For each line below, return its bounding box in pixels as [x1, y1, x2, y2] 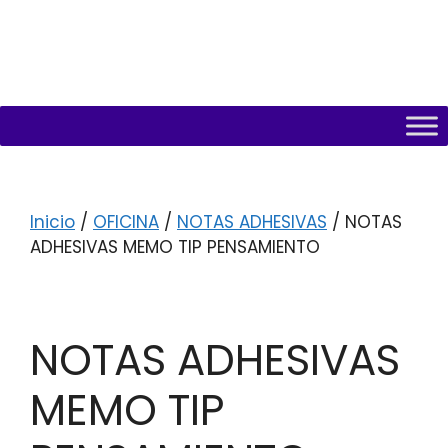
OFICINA [93, 210, 159, 234]
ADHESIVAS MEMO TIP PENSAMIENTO [30, 235, 320, 259]
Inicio [30, 210, 75, 234]
